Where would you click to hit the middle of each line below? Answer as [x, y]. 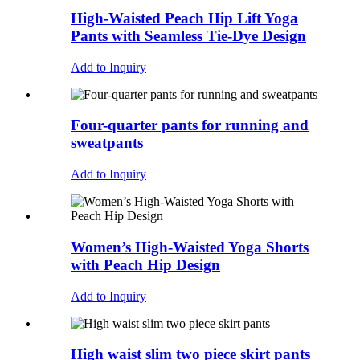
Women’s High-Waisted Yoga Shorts [190, 247]
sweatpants [107, 143]
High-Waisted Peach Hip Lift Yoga [184, 18]
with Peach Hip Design [145, 264]
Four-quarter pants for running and [190, 125]
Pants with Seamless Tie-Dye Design [188, 35]
